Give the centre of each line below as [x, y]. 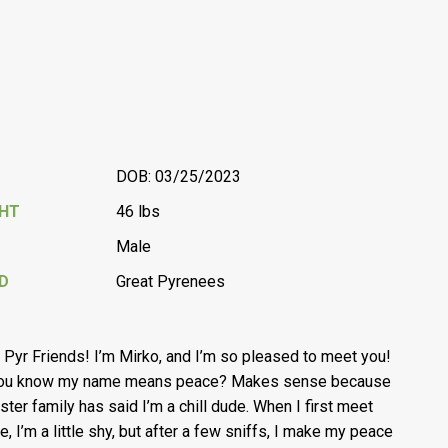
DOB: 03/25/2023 [179, 176]
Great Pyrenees [171, 281]
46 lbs [138, 211]
